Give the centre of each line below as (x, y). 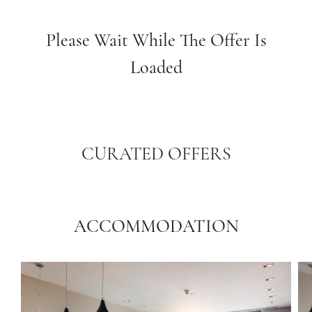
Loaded (156, 69)
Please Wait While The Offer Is (156, 41)
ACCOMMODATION (156, 227)
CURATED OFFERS (156, 155)
